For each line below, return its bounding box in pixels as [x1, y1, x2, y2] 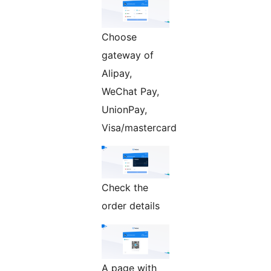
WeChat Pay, [102, 85, 159, 97]
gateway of [102, 48, 154, 61]
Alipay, [102, 67, 132, 79]
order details [102, 199, 160, 212]
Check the [102, 181, 148, 194]
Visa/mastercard [102, 121, 177, 134]
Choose [102, 30, 137, 43]
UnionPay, [102, 103, 147, 116]
